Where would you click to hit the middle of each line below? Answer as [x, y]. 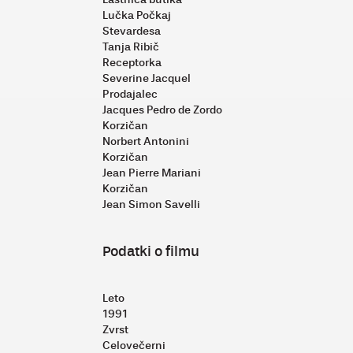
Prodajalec [130, 94]
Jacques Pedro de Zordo [162, 110]
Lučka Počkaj [137, 15]
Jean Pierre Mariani [152, 173]
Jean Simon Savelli [151, 204]
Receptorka [132, 62]
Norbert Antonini [146, 141]
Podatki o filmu [151, 251]
